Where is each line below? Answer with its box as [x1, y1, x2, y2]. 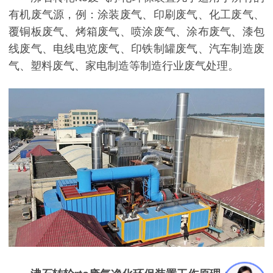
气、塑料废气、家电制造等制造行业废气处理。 [9, 59, 239, 72]
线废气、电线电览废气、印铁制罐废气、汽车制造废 [9, 42, 264, 55]
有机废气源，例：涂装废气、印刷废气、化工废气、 [9, 8, 264, 21]
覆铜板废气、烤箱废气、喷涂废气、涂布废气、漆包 [9, 25, 264, 38]
